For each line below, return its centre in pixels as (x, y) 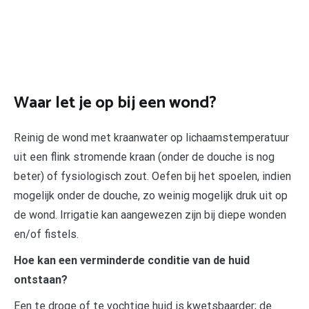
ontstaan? (41, 279)
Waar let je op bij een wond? (115, 103)
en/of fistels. (46, 234)
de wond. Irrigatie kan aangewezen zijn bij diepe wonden (150, 215)
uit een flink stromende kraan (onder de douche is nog (144, 157)
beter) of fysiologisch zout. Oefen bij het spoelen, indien (152, 176)
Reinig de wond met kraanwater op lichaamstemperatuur (151, 137)
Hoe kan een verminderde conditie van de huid (132, 260)
